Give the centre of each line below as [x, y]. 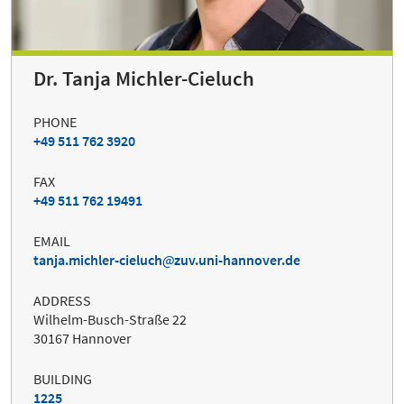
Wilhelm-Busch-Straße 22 [110, 319]
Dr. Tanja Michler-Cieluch [144, 78]
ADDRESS [62, 300]
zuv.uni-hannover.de [237, 259]
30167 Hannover [83, 338]
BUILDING [63, 378]
